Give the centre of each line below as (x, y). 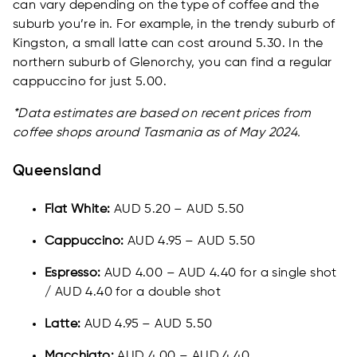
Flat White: (78, 210)
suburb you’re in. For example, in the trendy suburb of (174, 25)
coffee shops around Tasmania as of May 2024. (157, 133)
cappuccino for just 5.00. (90, 82)
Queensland (57, 172)
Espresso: (73, 274)
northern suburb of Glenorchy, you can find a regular (173, 63)
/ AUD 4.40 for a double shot (133, 293)
